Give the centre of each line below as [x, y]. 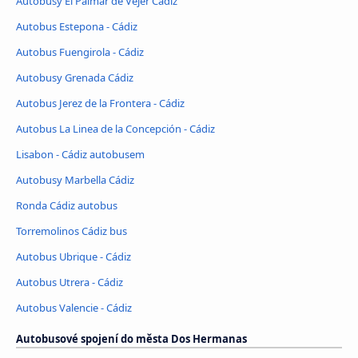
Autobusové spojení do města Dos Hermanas [131, 338]
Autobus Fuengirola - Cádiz [80, 52]
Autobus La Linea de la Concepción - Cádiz [115, 128]
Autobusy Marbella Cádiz [75, 179]
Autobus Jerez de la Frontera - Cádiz [100, 103]
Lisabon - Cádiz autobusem [80, 154]
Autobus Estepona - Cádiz [77, 27]
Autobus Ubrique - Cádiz [74, 256]
